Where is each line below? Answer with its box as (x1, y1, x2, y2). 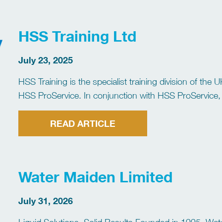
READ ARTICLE (50, 117, 116, 129)
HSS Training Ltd (18, 26, 137, 45)
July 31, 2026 (18, 195, 73, 206)
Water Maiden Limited (18, 167, 173, 186)
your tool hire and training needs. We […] (18, 104, 174, 114)
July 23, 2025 (18, 54, 73, 65)
